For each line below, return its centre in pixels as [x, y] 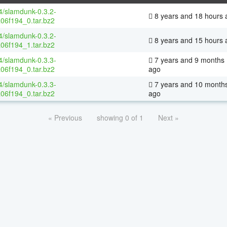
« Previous [65, 117]
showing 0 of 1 [120, 117]
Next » [168, 117]
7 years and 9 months [188, 60]
